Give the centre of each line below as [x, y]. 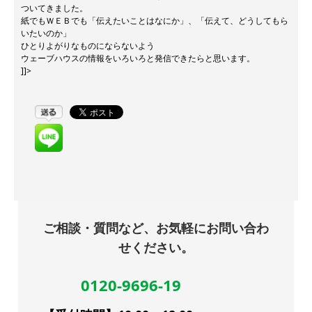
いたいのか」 [46, 33]
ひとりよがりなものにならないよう [88, 46]
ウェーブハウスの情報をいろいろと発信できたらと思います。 [138, 58]
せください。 [156, 247]
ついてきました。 [54, 8]
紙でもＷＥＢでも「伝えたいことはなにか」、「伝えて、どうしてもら [155, 21]
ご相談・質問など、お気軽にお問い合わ [156, 227]
